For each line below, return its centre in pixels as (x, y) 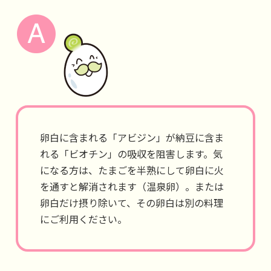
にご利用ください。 (83, 219)
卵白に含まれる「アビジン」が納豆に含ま (132, 137)
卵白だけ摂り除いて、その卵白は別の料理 (132, 203)
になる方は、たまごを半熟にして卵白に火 (132, 170)
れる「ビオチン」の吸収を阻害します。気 (131, 154)
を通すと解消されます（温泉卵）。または (132, 186)
